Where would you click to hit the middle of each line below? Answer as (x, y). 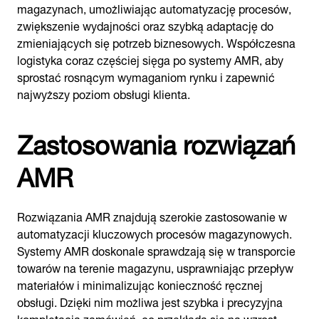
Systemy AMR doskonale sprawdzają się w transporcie (156, 250)
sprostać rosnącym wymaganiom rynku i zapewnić (146, 76)
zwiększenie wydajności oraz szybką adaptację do (145, 25)
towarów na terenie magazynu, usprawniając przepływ (155, 267)
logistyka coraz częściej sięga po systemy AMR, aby (150, 59)
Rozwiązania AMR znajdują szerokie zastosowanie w (152, 215)
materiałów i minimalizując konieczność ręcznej (140, 284)
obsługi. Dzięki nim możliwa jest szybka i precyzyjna (150, 301)
